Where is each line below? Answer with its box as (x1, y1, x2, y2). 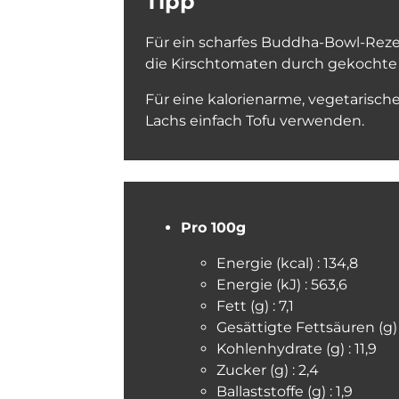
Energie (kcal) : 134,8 (216, 255, 358, 272)
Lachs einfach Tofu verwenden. (145, 112, 364, 129)
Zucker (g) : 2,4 (216, 362, 319, 379)
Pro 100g (181, 219, 246, 236)
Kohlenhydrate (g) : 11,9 (216, 340, 377, 357)
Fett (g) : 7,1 (216, 297, 294, 314)
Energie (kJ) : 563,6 (216, 276, 347, 293)
